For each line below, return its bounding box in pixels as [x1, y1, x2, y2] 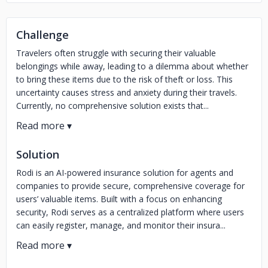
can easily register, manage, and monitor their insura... [16, 220, 226, 231]
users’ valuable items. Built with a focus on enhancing [16, 193, 222, 205]
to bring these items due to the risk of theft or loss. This [16, 74, 233, 85]
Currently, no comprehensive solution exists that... [16, 100, 209, 111]
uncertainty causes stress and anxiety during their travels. [16, 87, 237, 98]
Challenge [16, 28, 69, 42]
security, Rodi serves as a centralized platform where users [16, 206, 244, 218]
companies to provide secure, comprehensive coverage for [16, 180, 245, 191]
